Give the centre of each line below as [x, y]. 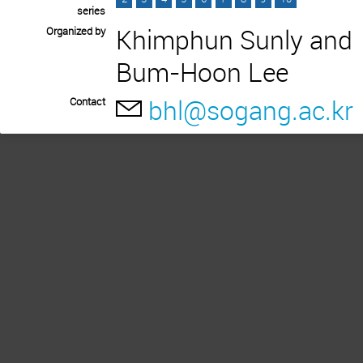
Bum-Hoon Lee [203, 71]
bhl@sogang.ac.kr [251, 109]
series [91, 11]
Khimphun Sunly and [235, 39]
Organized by [76, 30]
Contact [88, 101]
